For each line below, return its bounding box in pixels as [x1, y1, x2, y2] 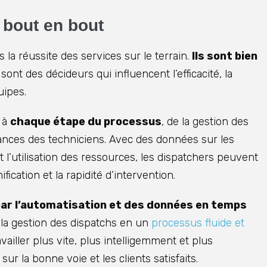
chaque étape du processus [10, 115, 162, 129]
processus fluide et [151, 216, 244, 230]
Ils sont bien [192, 49, 257, 63]
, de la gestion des [162, 115, 249, 129]
